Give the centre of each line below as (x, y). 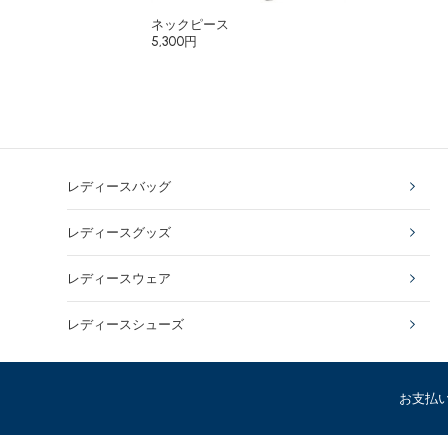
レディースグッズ (119, 232)
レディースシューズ (126, 324)
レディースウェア (119, 278)
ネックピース (190, 24)
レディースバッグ (119, 186)
